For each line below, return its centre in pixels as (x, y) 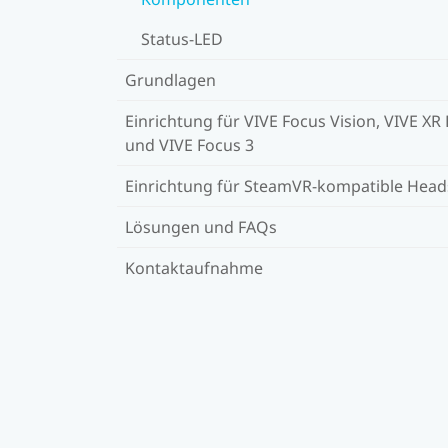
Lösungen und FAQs (201, 226)
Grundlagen (170, 79)
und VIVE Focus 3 (189, 144)
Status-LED (182, 38)
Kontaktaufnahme (194, 267)
